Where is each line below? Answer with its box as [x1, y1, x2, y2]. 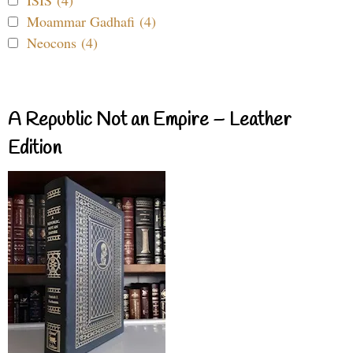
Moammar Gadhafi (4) [27, 12, 156, 32]
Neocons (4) [27, 33, 98, 53]
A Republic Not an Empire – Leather [8, 108, 292, 134]
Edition [8, 136, 61, 162]
